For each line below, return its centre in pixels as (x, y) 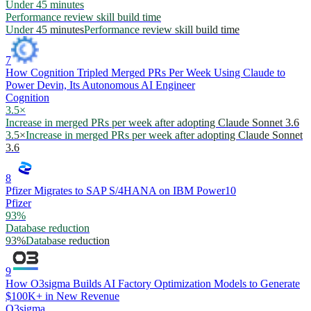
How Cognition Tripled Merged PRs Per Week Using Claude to (145, 73)
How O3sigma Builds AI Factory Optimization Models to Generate (153, 284)
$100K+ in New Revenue (62, 296)
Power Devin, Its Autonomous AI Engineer (100, 85)
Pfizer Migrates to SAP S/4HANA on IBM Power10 (121, 191)
